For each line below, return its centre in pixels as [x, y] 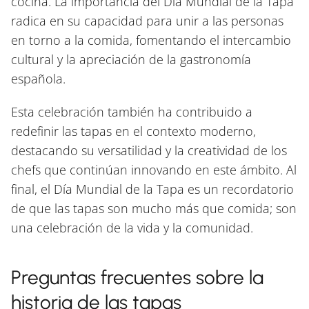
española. [38, 78]
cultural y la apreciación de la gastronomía [131, 59]
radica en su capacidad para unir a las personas [147, 20]
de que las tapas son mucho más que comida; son [154, 208]
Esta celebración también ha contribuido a [132, 111]
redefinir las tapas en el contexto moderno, [133, 131]
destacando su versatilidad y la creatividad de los [149, 150]
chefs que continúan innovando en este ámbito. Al [154, 169]
